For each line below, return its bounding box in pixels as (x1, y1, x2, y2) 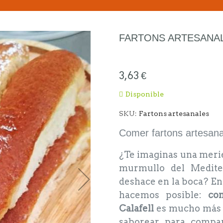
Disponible (125, 90, 164, 98)
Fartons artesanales (139, 110, 209, 117)
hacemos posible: (119, 190, 208, 200)
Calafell (119, 203, 154, 214)
